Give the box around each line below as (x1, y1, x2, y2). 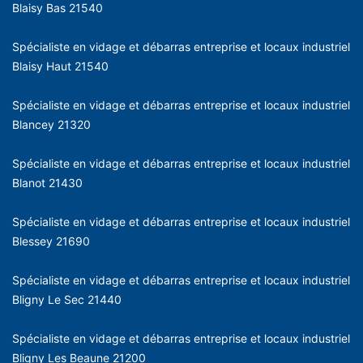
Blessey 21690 (12, 233, 90, 248)
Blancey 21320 (12, 117, 91, 131)
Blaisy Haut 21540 (12, 58, 109, 73)
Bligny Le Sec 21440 (12, 292, 122, 306)
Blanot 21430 (12, 175, 83, 190)
